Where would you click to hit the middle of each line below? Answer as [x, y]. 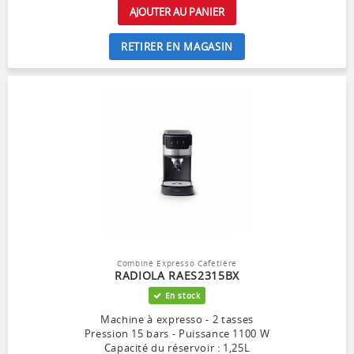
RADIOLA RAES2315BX [177, 275]
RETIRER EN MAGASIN [177, 46]
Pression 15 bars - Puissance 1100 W [177, 333]
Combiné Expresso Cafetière [177, 263]
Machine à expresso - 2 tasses [177, 319]
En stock [181, 295]
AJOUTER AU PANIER [177, 11]
